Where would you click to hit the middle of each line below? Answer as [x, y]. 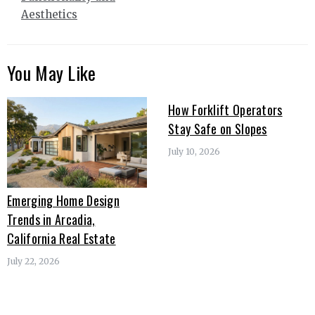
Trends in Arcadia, [51, 219]
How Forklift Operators [225, 110]
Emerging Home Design [64, 200]
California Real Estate [62, 238]
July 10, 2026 [194, 152]
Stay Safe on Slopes [218, 129]
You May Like [52, 73]
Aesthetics [49, 14]
